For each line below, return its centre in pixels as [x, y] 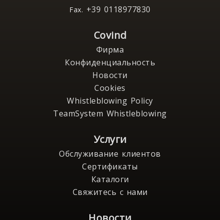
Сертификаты [110, 166]
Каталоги [110, 179]
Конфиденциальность [110, 62]
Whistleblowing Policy [110, 101]
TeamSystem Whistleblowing [110, 113]
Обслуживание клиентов [110, 154]
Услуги [110, 139]
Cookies [110, 88]
